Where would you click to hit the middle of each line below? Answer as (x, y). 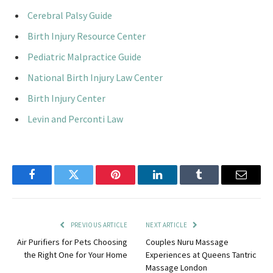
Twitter (89, 184)
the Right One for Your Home (76, 254)
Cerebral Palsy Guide (70, 15)
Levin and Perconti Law (75, 119)
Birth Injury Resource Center (87, 36)
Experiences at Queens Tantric (201, 254)
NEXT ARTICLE (167, 225)
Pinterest (134, 184)
